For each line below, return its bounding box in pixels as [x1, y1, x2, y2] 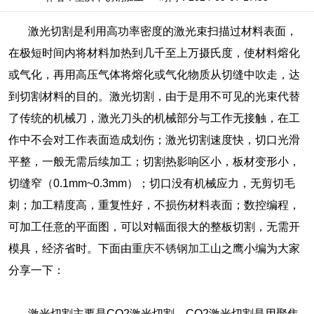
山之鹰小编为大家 [210, 243, 300, 255]
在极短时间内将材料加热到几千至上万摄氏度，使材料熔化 [8, 47, 300, 60]
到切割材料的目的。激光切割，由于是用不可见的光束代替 [8, 90, 300, 103]
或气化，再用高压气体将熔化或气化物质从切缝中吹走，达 [8, 69, 300, 81]
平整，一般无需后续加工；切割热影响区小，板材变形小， [8, 156, 300, 168]
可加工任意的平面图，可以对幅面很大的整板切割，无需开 [8, 221, 300, 233]
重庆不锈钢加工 [131, 243, 210, 255]
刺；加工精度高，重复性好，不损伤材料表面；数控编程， [8, 199, 300, 212]
